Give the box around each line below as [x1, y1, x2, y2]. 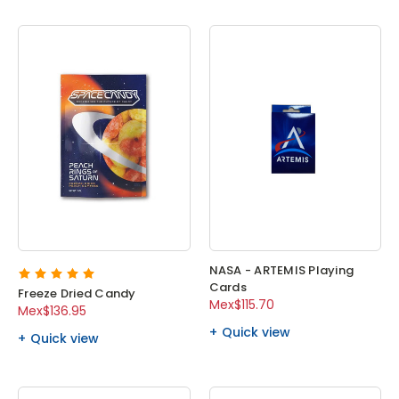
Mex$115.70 [208, 296, 274, 314]
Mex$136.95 [18, 302, 86, 321]
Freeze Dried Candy [18, 285, 136, 303]
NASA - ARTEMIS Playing [208, 262, 354, 280]
